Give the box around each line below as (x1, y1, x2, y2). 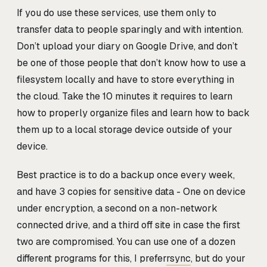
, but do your (191, 252, 246, 265)
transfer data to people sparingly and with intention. (17, 23, 243, 36)
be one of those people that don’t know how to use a (17, 56, 246, 69)
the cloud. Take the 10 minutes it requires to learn (17, 89, 232, 103)
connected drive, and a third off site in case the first (17, 218, 240, 231)
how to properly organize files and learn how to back (17, 106, 250, 119)
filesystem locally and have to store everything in (17, 73, 234, 86)
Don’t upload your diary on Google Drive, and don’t (17, 39, 238, 52)
